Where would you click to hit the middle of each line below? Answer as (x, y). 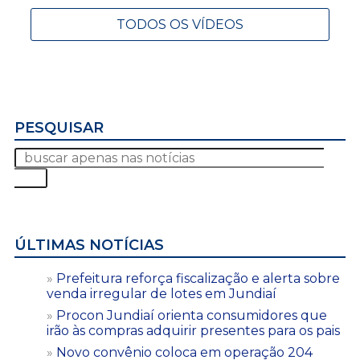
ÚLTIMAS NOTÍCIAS (89, 245)
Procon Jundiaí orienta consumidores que (192, 315)
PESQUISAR (59, 127)
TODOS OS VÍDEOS (180, 24)
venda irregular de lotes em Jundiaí (162, 293)
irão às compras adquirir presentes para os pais (193, 330)
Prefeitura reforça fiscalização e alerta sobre (198, 278)
